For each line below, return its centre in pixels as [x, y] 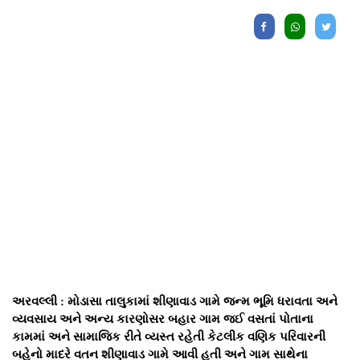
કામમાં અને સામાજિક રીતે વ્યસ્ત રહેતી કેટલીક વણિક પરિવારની [169, 337]
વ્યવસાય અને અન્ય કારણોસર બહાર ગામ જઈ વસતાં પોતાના [163, 319]
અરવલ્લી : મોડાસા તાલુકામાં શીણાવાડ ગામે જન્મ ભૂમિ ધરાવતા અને [175, 302]
